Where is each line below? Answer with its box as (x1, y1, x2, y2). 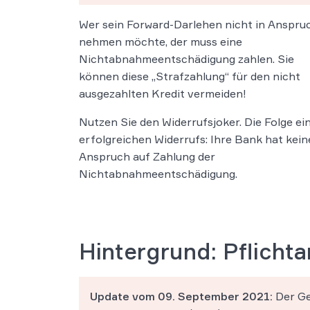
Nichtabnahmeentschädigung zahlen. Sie (79, 52, 294, 66)
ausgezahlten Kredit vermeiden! (79, 86, 246, 101)
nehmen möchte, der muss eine (79, 35, 242, 49)
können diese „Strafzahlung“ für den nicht (79, 69, 300, 84)
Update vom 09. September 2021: (90, 289, 273, 304)
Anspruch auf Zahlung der (79, 149, 215, 164)
